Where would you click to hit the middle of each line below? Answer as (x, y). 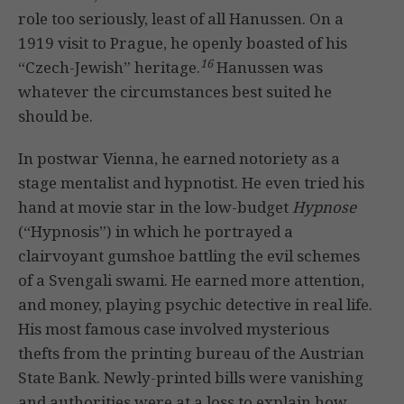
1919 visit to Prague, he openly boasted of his (183, 43)
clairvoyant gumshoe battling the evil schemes (189, 256)
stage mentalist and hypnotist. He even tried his (191, 183)
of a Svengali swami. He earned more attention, (191, 280)
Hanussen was (268, 68)
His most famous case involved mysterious (174, 329)
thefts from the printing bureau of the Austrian (191, 353)
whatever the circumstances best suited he (175, 92)
